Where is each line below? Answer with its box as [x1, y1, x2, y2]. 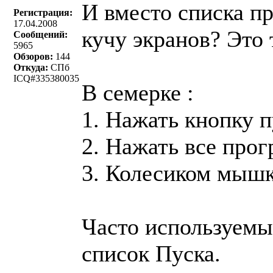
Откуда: [13, 62, 48, 73]
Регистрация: [13, 7, 73, 18]
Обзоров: [13, 51, 53, 62]
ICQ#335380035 [13, 73, 79, 83]
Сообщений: [13, 29, 68, 40]
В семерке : [82, 80, 194, 105]
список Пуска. [82, 241, 221, 266]
